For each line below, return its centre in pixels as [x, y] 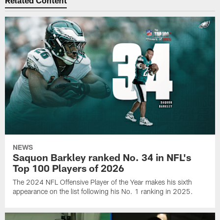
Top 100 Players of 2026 [69, 168]
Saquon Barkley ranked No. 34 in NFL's [102, 157]
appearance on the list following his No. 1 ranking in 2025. [103, 191]
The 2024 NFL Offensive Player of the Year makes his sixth [103, 182]
